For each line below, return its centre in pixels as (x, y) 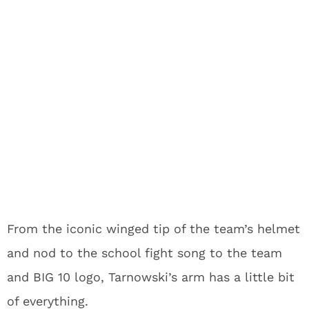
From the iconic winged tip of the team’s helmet (153, 229)
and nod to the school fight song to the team (144, 253)
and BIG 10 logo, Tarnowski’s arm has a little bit (151, 277)
